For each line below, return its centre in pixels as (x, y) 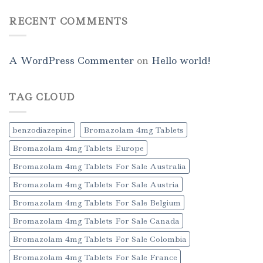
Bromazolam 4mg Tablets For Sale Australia (99, 166)
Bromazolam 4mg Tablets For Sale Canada (96, 220)
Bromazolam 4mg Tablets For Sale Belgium (97, 202)
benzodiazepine (42, 129)
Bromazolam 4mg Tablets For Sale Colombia (100, 239)
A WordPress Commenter (71, 61)
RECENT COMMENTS (68, 21)
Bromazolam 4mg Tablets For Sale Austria (96, 184)
